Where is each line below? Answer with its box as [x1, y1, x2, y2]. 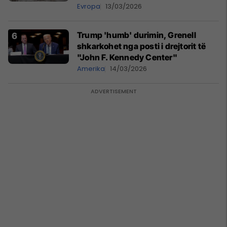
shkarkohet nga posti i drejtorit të [77, 41, 206, 52]
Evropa [77, 2, 100, 12]
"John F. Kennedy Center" [77, 52, 177, 63]
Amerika [77, 64, 105, 74]
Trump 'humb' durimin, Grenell [77, 30, 196, 41]
